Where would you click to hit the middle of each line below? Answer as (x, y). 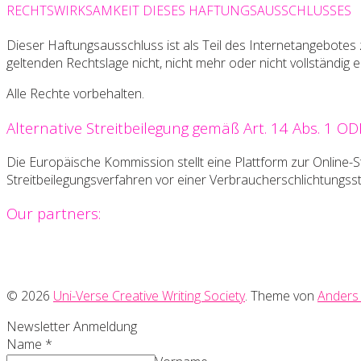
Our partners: (54, 214)
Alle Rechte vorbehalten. (75, 94)
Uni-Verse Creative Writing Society (149, 296)
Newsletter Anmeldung (72, 327)
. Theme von (281, 296)
